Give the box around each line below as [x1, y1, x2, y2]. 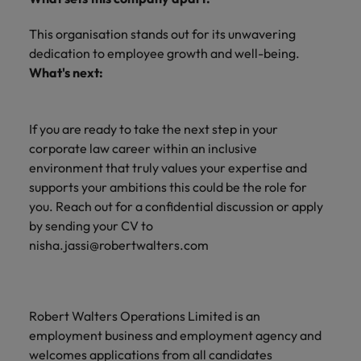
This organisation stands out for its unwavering [29, 26, 296, 42]
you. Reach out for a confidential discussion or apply [29, 198, 323, 214]
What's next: [29, 64, 103, 81]
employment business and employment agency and [29, 327, 322, 343]
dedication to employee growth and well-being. [29, 45, 300, 61]
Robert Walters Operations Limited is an [29, 308, 260, 324]
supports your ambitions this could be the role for [29, 179, 307, 195]
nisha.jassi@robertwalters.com [29, 237, 209, 253]
